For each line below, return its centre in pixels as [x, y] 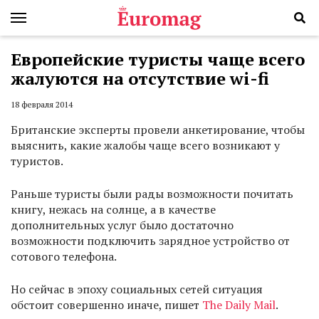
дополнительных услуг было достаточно [122, 225]
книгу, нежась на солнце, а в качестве [113, 210]
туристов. [37, 161]
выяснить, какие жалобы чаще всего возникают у [145, 146]
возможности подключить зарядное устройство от [150, 241]
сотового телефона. [64, 257]
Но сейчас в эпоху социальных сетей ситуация [137, 289]
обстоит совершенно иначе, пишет [106, 305]
